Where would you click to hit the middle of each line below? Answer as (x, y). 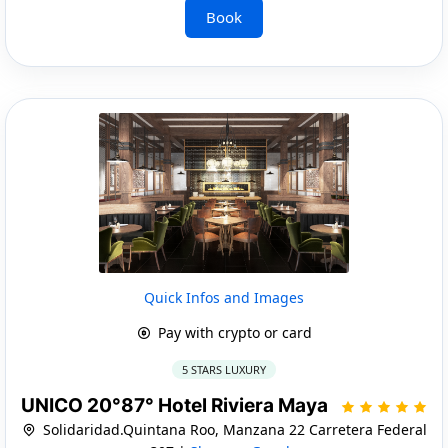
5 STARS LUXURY (224, 369)
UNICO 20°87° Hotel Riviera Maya (176, 405)
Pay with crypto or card (232, 332)
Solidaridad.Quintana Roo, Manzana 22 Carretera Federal (232, 429)
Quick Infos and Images (224, 297)
